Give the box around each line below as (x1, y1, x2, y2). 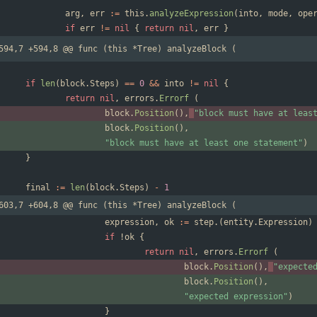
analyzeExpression (149, 8, 234, 19)
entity (224, 217, 253, 228)
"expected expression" (184, 292, 288, 302)
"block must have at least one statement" (105, 138, 303, 149)
